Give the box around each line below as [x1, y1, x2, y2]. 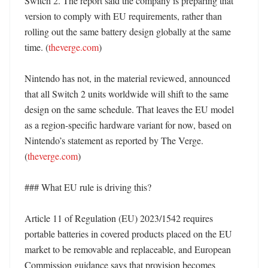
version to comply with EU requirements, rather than [25, 10, 222, 22]
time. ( [25, 41, 48, 53]
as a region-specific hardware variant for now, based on [25, 118, 232, 131]
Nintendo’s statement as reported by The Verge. [25, 134, 203, 147]
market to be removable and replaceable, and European [25, 243, 231, 255]
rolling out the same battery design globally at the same [25, 25, 231, 38]
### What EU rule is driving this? [25, 181, 151, 193]
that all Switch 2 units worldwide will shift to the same [25, 87, 229, 100]
